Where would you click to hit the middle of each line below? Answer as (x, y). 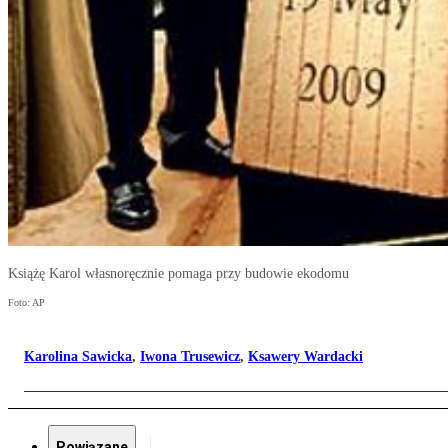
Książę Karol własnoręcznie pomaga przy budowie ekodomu (178, 274)
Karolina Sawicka (78, 357)
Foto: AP (26, 303)
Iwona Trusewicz (190, 357)
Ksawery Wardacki (305, 357)
